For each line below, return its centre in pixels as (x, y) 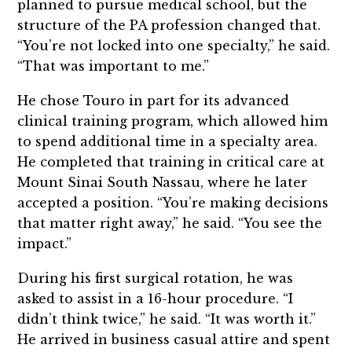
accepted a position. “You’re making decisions (173, 202)
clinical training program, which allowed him (173, 121)
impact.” (45, 243)
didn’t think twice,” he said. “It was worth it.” (167, 319)
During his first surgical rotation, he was (156, 278)
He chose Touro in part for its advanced (154, 100)
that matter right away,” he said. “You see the (170, 223)
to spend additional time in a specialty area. (168, 141)
